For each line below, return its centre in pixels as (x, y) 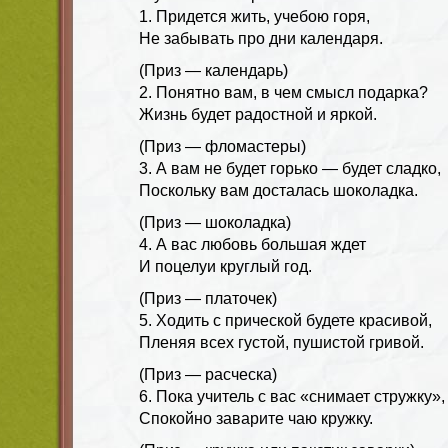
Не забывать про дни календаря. (261, 38)
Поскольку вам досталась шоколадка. (278, 190)
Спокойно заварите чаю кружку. (256, 418)
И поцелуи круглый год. (225, 266)
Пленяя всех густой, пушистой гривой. (281, 342)
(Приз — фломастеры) (222, 146)
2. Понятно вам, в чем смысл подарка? (283, 92)
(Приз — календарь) (213, 70)
